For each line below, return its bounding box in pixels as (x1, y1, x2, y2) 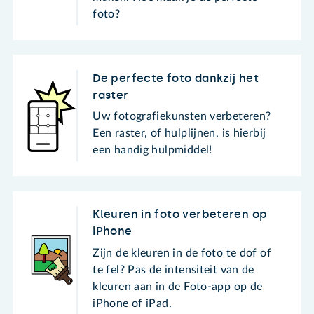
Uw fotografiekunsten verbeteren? (93, 111, 271, 123)
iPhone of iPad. (93, 297, 172, 309)
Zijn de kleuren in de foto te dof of (93, 247, 272, 259)
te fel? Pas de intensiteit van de (93, 264, 254, 275)
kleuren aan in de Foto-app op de (93, 280, 263, 292)
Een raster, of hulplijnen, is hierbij (93, 128, 266, 139)
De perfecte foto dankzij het (93, 71, 259, 85)
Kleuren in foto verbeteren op (93, 207, 268, 221)
